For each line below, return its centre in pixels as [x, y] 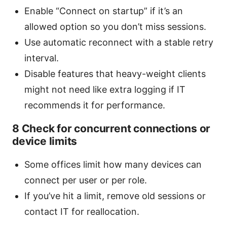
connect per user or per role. [86, 180]
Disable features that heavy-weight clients [115, 74]
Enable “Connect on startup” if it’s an [104, 11]
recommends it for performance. [95, 105]
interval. [42, 58]
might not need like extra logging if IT [105, 90]
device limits [45, 141]
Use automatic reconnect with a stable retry [119, 43]
